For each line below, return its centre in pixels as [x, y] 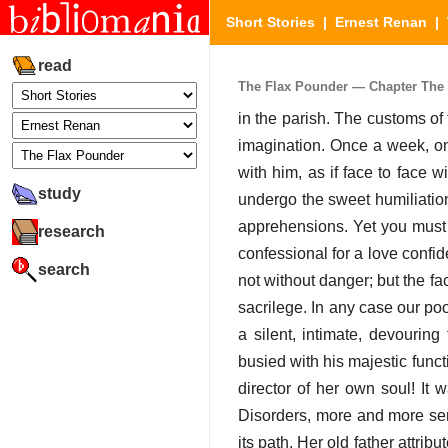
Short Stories [270, 22]
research [71, 231]
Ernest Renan [381, 22]
